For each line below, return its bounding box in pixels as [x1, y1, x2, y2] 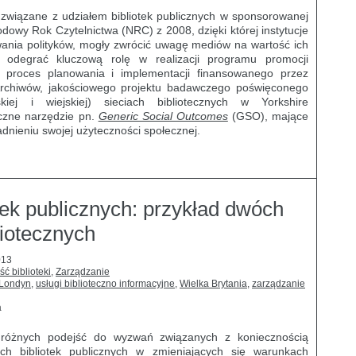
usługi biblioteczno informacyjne [36, 278, 175, 289]
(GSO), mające [227, 110, 309, 122]
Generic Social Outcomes [98, 110, 228, 122]
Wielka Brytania [180, 278, 247, 289]
